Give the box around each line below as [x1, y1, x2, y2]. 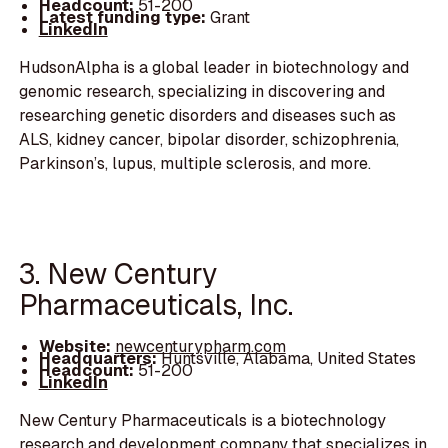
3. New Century [19, 254, 218, 292]
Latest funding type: [38, 7, 206, 29]
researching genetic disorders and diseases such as [19, 105, 397, 127]
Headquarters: [38, 347, 161, 369]
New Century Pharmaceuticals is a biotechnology [19, 409, 387, 431]
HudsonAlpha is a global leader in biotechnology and [19, 57, 410, 79]
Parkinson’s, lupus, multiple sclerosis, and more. [19, 153, 372, 175]
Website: [38, 335, 115, 357]
